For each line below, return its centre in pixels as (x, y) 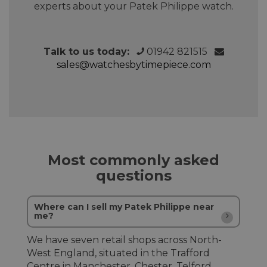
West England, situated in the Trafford (118, 253)
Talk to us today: (86, 52)
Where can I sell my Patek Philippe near (124, 207)
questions (133, 176)
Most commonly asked (133, 160)
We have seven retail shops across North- (124, 240)
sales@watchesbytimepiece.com (133, 65)
